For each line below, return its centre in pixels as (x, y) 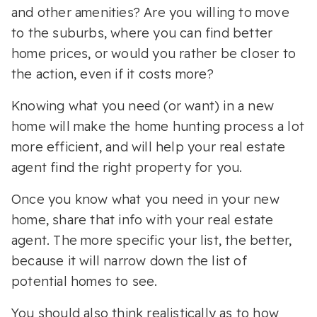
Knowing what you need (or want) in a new (143, 105)
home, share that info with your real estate (143, 219)
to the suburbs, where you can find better (142, 33)
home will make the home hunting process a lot (158, 126)
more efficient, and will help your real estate (149, 146)
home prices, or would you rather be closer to (154, 53)
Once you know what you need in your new (145, 199)
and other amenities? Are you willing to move (150, 12)
